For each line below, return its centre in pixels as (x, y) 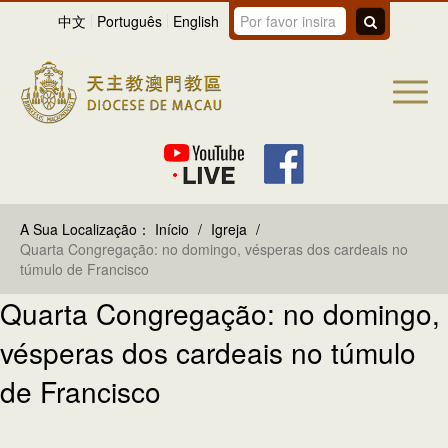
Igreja (229, 228)
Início (172, 228)
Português (129, 21)
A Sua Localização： (85, 228)
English (196, 21)
